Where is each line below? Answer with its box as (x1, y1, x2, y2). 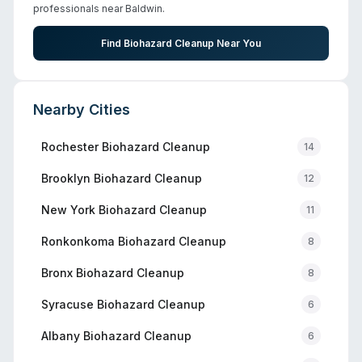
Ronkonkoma (41, 234, 115, 248)
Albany (41, 328, 80, 343)
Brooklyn (41, 170, 90, 185)
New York (41, 202, 95, 217)
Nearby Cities (33, 101, 130, 118)
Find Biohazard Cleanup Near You (101, 37, 261, 49)
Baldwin (125, 2, 162, 15)
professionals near (33, 2, 125, 15)
